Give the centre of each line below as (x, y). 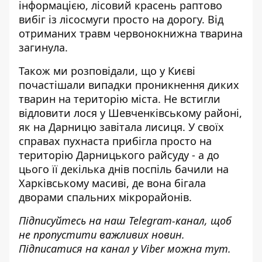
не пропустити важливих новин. (102, 235)
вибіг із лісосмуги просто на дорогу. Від (121, 19)
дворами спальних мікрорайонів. (105, 197)
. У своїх (203, 127)
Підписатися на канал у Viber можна (112, 249)
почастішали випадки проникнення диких (129, 85)
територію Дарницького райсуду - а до (119, 155)
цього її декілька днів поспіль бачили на (124, 169)
